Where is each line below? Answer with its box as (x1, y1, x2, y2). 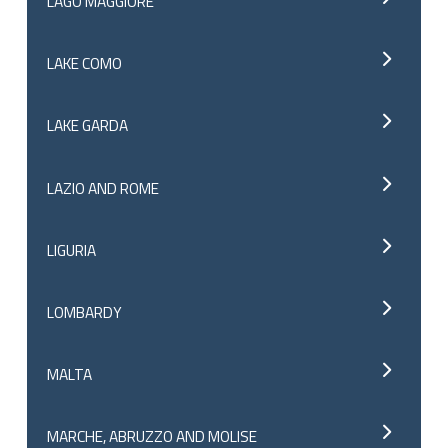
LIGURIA (47, 237, 97, 262)
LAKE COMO (47, 51, 123, 76)
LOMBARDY (47, 299, 123, 324)
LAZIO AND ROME (47, 175, 160, 200)
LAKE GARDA (47, 113, 129, 138)
